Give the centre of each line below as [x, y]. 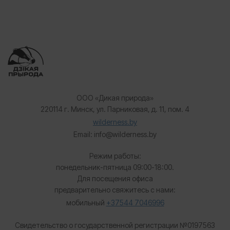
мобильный [86, 203]
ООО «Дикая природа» [115, 98]
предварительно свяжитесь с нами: [115, 190]
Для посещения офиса [115, 178]
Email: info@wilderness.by [115, 134]
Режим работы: [115, 156]
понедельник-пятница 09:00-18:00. [115, 167]
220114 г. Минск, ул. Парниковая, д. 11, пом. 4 [115, 109]
